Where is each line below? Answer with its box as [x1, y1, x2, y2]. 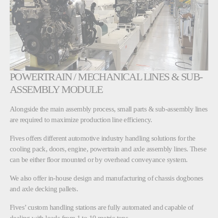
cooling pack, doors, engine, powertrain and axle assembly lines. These [10, 144, 206, 153]
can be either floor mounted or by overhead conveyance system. [10, 155, 188, 163]
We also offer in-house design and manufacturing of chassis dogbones [10, 173, 203, 182]
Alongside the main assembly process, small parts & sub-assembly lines [10, 104, 208, 113]
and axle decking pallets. [10, 184, 78, 193]
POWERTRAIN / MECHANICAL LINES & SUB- [10, 70, 202, 83]
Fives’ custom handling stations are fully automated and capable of [10, 202, 194, 211]
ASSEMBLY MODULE [10, 83, 102, 95]
